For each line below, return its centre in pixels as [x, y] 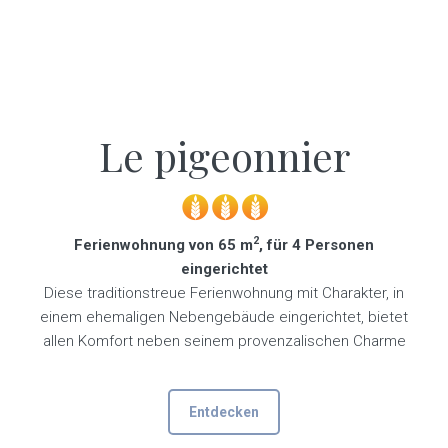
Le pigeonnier [224, 155]
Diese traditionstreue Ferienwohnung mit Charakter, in [224, 293]
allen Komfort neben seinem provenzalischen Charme [224, 341]
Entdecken [224, 412]
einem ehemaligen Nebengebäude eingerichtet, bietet [224, 317]
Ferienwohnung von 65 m [163, 245]
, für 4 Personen [316, 245]
